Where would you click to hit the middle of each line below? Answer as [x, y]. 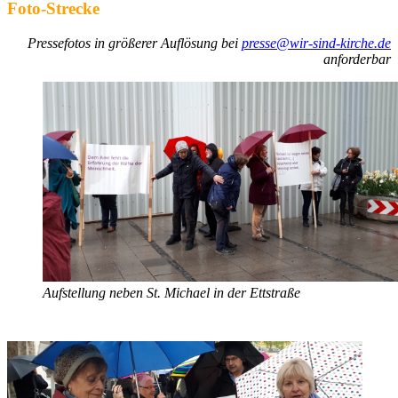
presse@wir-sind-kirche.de [316, 44]
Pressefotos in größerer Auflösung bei [135, 44]
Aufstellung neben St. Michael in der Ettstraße [171, 293]
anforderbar [357, 60]
